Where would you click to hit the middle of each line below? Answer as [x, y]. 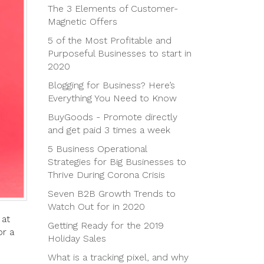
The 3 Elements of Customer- [113, 9]
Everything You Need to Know [112, 98]
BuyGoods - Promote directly [113, 117]
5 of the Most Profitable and [110, 40]
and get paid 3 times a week [109, 130]
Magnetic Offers [82, 22]
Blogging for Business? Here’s [111, 85]
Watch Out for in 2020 [96, 207]
